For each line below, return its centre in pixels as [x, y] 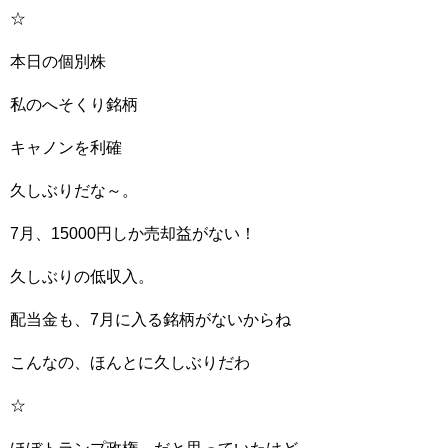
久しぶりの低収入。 [82, 276]
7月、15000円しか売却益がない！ [133, 233]
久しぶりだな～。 [74, 190]
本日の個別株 [58, 61]
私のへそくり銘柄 [74, 104]
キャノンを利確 [66, 147]
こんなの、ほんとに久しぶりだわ [130, 362]
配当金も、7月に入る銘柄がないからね [150, 319]
